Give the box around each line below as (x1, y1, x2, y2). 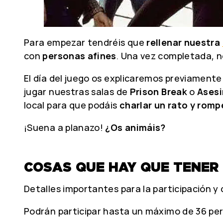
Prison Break (129, 86, 187, 98)
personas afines (42, 50, 116, 62)
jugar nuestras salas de (24, 86, 130, 98)
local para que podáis (24, 99, 119, 111)
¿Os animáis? (105, 121, 166, 133)
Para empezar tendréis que (24, 36, 147, 48)
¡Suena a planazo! (24, 121, 106, 133)
